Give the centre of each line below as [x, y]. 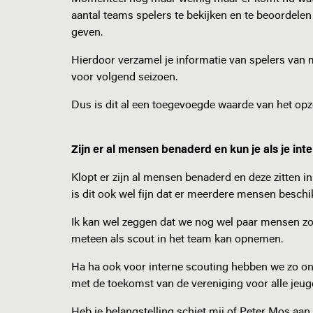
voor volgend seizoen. [124, 78]
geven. [87, 33]
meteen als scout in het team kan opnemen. [177, 240]
